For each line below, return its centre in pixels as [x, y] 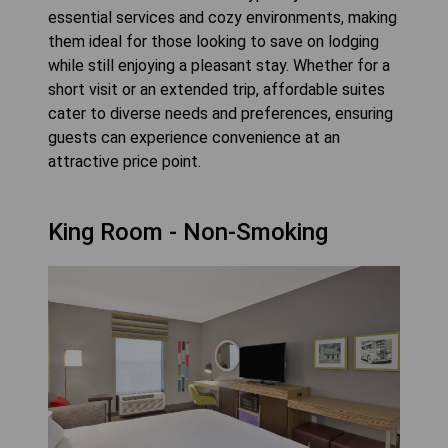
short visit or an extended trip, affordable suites [216, 89]
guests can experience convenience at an [194, 137]
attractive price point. [124, 161]
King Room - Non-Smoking [188, 231]
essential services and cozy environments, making [222, 17]
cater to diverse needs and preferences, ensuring [220, 113]
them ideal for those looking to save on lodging [213, 41]
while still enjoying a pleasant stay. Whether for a [219, 65]
